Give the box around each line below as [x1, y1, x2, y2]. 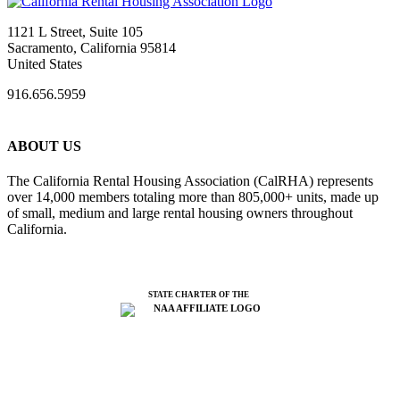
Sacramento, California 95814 [7, 40, 176, 56]
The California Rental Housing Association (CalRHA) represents [7, 172, 373, 188]
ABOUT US [7, 137, 81, 154]
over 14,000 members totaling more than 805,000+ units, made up [7, 188, 379, 204]
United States [7, 56, 82, 72]
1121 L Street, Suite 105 [7, 24, 143, 40]
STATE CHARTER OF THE [148, 289, 249, 299]
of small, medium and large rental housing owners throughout [7, 204, 353, 221]
